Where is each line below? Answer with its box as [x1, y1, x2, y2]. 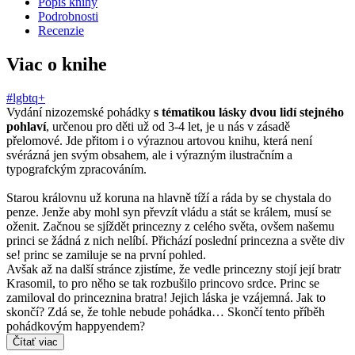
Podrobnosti [38, 9, 98, 23]
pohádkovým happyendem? [6, 319, 145, 333]
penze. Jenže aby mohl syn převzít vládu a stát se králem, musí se [6, 204, 331, 219]
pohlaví [6, 119, 46, 133]
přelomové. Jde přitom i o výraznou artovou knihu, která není [6, 133, 312, 147]
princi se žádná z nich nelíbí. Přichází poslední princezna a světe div [6, 233, 345, 247]
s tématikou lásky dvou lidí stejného [154, 105, 344, 119]
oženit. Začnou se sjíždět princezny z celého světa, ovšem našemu [6, 219, 334, 233]
